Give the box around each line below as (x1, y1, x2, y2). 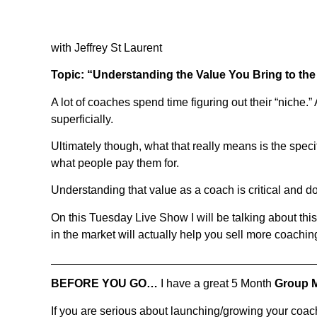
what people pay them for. (51, 156, 179, 169)
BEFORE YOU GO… (51, 277, 158, 290)
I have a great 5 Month (158, 277, 275, 290)
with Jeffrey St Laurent (51, 41, 162, 54)
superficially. (51, 113, 113, 125)
